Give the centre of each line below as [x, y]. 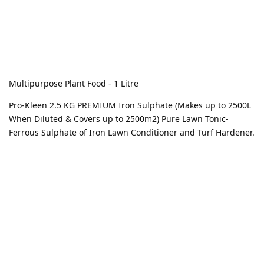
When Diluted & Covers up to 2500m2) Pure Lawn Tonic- [119, 119]
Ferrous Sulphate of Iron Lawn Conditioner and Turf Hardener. [132, 133]
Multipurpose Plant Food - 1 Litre [75, 84]
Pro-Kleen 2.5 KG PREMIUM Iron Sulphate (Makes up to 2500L [130, 105]
